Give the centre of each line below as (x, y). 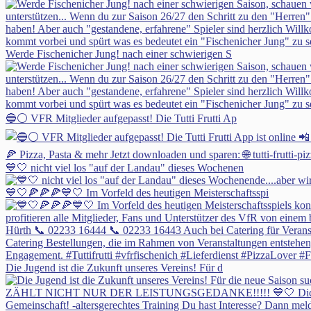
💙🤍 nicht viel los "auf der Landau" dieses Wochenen (125, 168)
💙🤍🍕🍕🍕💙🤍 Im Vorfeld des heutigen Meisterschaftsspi (137, 193)
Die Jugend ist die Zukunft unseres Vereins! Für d (114, 268)
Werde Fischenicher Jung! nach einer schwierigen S (119, 54)
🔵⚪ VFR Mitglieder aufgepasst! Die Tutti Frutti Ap (121, 119)
